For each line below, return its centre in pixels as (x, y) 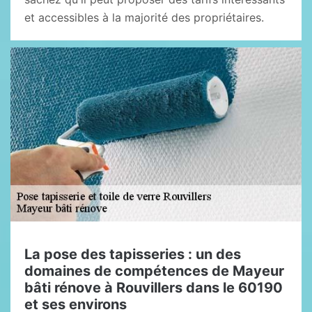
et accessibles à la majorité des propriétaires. (144, 17)
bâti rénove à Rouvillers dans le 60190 (154, 288)
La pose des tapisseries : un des (133, 254)
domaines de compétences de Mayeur (154, 271)
